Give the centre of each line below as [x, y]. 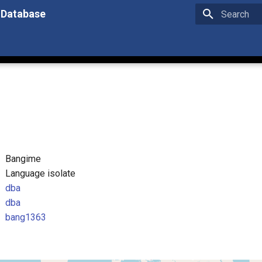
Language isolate [41, 173]
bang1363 [26, 217]
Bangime [23, 159]
